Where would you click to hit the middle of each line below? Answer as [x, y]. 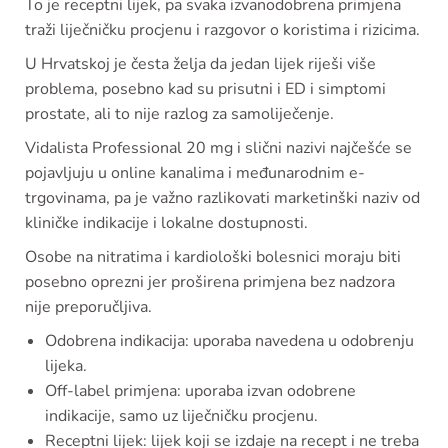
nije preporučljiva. [88, 306]
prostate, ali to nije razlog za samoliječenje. [179, 113]
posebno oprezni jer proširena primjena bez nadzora [210, 281]
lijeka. [66, 365]
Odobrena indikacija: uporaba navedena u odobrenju [229, 340]
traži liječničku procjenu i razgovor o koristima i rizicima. [222, 29]
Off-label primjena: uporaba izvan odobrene [200, 390]
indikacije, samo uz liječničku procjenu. [181, 415]
